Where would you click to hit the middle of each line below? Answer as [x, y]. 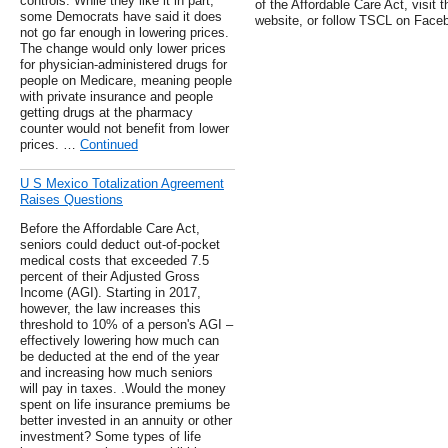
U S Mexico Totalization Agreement [122, 184]
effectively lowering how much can [119, 341]
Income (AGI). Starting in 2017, [110, 293]
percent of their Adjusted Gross [110, 277]
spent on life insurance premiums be [125, 405]
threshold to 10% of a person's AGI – [126, 325]
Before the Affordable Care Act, [110, 229]
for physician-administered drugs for [123, 65]
